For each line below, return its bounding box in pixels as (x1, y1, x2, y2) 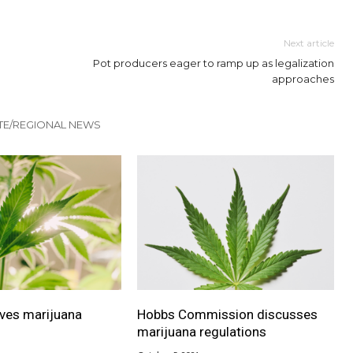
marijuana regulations (136, 324, 266, 340)
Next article (284, 36, 334, 49)
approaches (272, 72, 334, 85)
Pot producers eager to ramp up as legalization (93, 56, 334, 69)
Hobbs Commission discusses (136, 307, 318, 323)
